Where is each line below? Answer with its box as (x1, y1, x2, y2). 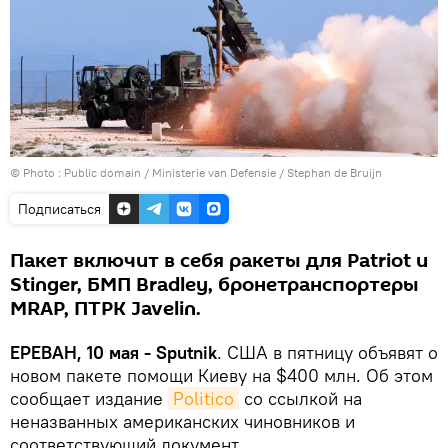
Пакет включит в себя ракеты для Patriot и (10, 246, 428, 275)
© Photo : (10, 164, 64, 180)
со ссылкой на (239, 386, 362, 410)
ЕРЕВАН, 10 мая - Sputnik (10, 340, 217, 364)
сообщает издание (10, 386, 168, 410)
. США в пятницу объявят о (217, 340, 438, 364)
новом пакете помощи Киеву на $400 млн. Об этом (10, 363, 433, 387)
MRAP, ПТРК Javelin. (10, 294, 201, 323)
